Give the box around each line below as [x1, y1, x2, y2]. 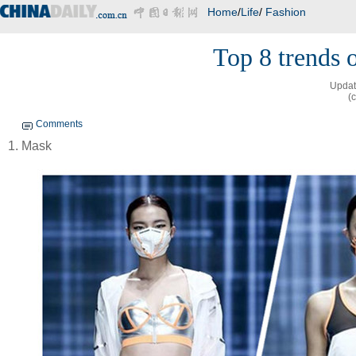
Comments [36, 118, 83, 130]
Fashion [265, 6, 306, 18]
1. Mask [8, 139, 52, 153]
